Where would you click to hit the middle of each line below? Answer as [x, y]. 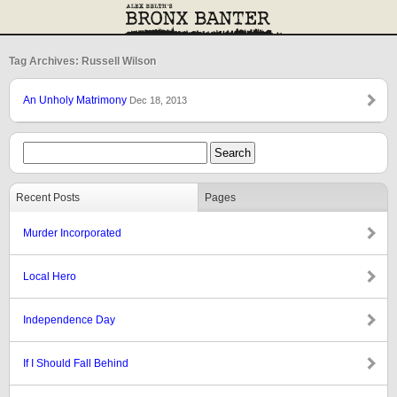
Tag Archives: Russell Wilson [82, 61]
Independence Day [69, 320]
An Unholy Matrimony [76, 100]
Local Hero [50, 276]
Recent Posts [48, 198]
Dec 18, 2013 [158, 100]
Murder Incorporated [72, 233]
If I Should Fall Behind [76, 363]
